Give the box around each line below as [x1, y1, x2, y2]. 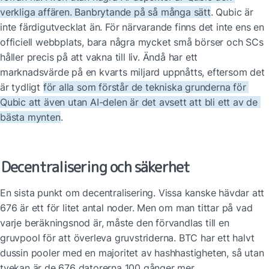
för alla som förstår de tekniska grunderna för [43, 81, 246, 94]
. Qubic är [210, 6, 253, 19]
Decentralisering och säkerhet [1, 156, 190, 177]
